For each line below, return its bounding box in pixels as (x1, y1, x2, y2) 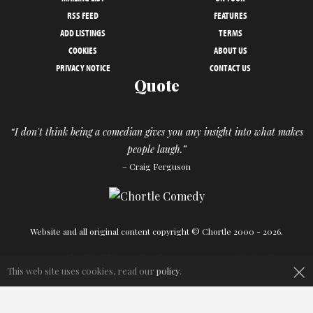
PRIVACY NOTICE (55, 61, 110, 75)
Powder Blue (123, 252, 173, 263)
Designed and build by (35, 252, 124, 263)
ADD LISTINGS (60, 27, 105, 40)
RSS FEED (67, 9, 99, 22)
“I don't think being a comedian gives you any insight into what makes (10, 125, 303, 139)
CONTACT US (210, 61, 251, 75)
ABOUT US (213, 44, 247, 57)
